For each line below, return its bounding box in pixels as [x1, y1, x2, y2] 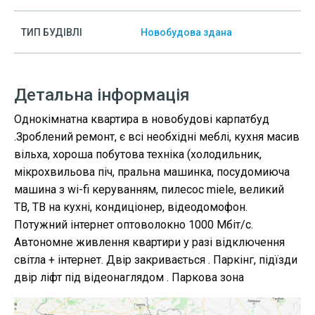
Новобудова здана [141, 27, 232, 38]
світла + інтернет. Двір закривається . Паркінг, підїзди [14, 253, 297, 266]
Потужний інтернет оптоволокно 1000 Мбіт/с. [14, 218, 253, 231]
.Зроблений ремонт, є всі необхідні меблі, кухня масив [14, 130, 300, 143]
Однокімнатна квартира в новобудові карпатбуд [14, 112, 269, 126]
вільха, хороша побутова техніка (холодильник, [14, 148, 262, 161]
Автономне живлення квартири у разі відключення [14, 236, 285, 249]
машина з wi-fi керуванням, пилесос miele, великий [14, 183, 284, 196]
